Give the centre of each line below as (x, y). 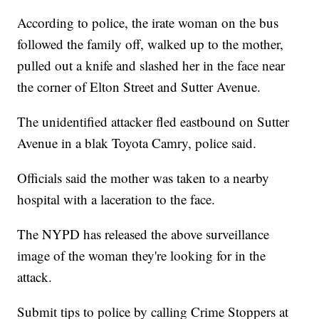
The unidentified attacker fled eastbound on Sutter (153, 122)
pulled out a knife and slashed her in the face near (151, 66)
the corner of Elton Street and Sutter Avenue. (139, 87)
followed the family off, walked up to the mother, (151, 44)
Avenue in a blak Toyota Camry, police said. (137, 143)
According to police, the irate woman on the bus (148, 23)
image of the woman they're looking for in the (142, 256)
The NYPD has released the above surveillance (143, 234)
